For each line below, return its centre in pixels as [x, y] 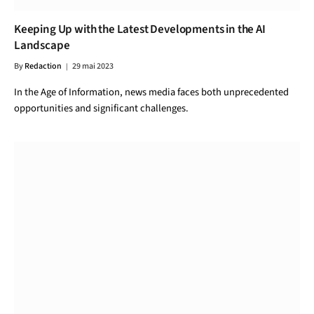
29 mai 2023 [93, 66]
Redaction [43, 66]
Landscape [42, 46]
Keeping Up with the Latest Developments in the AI [140, 29]
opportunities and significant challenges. [101, 108]
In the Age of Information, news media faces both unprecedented [151, 92]
